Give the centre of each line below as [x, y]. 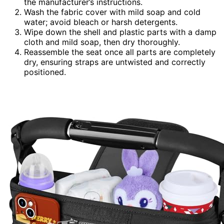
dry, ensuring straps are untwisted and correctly [115, 62]
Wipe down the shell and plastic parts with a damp [120, 32]
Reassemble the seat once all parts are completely [120, 52]
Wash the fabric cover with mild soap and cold [112, 12]
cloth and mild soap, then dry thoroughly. [102, 42]
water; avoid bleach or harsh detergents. [101, 22]
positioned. [45, 72]
